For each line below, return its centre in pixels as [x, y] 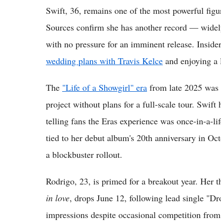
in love [58, 198]
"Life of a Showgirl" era [105, 87]
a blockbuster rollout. [84, 154]
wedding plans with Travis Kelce [104, 60]
